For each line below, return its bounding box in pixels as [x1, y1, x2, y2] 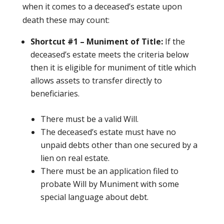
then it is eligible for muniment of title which [30, 62, 196, 73]
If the [164, 36, 185, 47]
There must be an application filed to [40, 165, 178, 177]
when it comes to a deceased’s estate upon [22, 1, 182, 12]
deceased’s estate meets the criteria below [30, 49, 188, 60]
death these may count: [22, 14, 111, 26]
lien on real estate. [40, 152, 109, 164]
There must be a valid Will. [40, 113, 138, 125]
